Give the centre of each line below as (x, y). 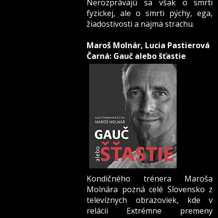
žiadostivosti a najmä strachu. (141, 24)
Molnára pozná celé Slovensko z (150, 190)
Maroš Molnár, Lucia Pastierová (148, 45)
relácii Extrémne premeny (150, 211)
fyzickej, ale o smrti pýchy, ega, (150, 13)
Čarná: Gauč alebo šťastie (136, 56)
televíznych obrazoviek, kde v (150, 200)
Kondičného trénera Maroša (150, 179)
